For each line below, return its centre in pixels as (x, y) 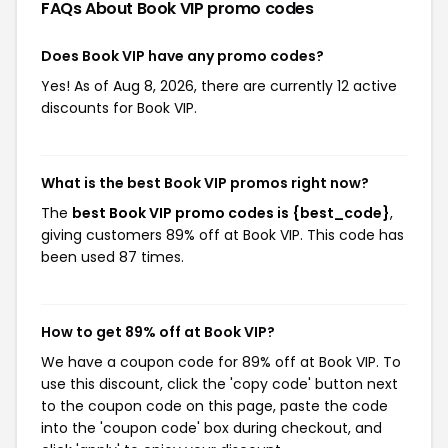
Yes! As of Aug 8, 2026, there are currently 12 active (219, 86)
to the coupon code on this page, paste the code (214, 406)
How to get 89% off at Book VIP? (158, 332)
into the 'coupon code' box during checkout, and (211, 428)
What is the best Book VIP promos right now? (205, 183)
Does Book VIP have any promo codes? (182, 56)
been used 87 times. (112, 257)
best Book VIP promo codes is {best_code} (231, 213)
